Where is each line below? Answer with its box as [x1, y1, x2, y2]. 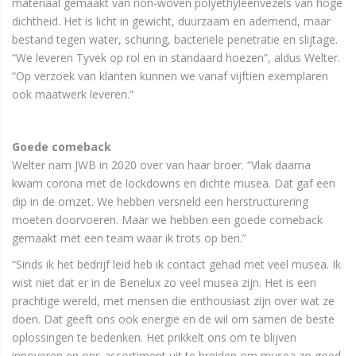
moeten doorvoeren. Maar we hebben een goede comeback [12, 212, 323, 228]
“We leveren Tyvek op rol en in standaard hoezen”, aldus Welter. [12, 50, 340, 66]
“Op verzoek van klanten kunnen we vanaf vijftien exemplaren [12, 68, 328, 84]
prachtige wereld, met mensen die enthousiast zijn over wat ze [12, 293, 335, 309]
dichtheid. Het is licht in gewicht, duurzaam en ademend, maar [12, 14, 331, 29]
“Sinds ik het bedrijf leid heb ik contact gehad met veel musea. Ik [12, 257, 341, 273]
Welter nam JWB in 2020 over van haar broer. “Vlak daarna [12, 157, 311, 173]
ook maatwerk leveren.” [12, 87, 133, 103]
